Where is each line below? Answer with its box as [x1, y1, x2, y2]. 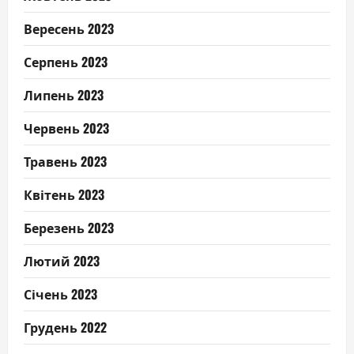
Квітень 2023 [24, 185, 104, 205]
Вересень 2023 [24, 19, 114, 39]
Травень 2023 [24, 152, 107, 171]
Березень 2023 [24, 218, 114, 238]
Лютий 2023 [24, 251, 100, 271]
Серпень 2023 [24, 52, 107, 72]
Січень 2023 [24, 284, 97, 304]
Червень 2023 [24, 119, 109, 138]
